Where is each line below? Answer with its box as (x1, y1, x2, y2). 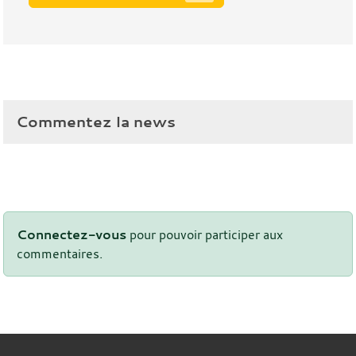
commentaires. (17, 244, 103, 262)
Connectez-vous (17, 225, 126, 243)
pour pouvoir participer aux (126, 225, 283, 243)
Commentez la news (16, 110, 176, 132)
